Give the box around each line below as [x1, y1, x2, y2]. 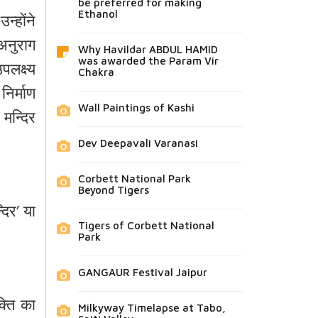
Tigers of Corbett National [77, 219, 214, 232]
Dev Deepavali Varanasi [77, 137, 198, 150]
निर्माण [1, 81, 35, 111]
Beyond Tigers [77, 184, 149, 197]
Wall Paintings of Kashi [77, 102, 194, 114]
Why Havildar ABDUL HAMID [77, 43, 218, 56]
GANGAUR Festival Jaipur [77, 266, 207, 279]
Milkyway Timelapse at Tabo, [77, 302, 226, 314]
